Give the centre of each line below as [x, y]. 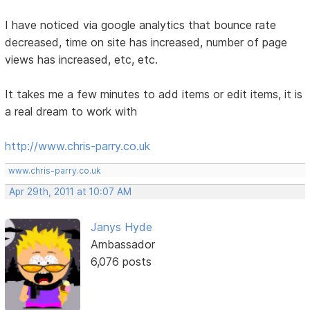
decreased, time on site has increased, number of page [146, 43]
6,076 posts [121, 262]
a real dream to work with [71, 112]
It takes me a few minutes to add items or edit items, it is [154, 94]
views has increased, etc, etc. [82, 60]
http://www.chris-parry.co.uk [78, 146]
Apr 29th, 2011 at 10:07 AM [71, 192]
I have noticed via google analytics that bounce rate [141, 25]
